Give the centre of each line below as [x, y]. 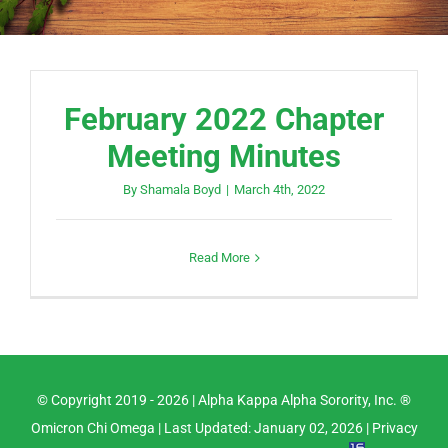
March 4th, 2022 [279, 190]
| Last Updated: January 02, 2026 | [263, 428]
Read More [219, 258]
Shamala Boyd [180, 190]
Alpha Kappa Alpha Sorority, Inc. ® [304, 400]
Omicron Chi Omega [92, 428]
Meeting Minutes [224, 157]
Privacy [394, 428]
